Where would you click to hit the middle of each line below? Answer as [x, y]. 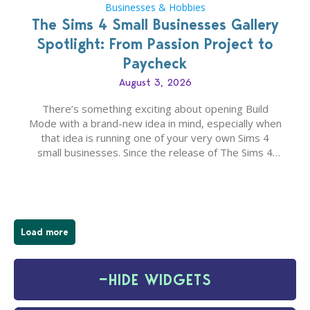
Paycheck [155, 64]
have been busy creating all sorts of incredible [155, 182]
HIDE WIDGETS [160, 280]
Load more [45, 232]
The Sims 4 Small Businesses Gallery [155, 25]
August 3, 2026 [155, 83]
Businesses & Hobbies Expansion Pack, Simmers [155, 167]
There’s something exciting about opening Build [155, 109]
